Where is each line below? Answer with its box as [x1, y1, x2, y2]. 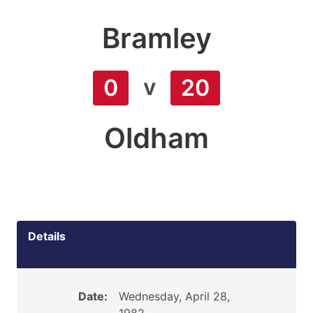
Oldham [104, 121, 209, 155]
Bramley [101, 21, 212, 55]
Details [28, 229, 66, 243]
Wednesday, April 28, [118, 289, 230, 303]
